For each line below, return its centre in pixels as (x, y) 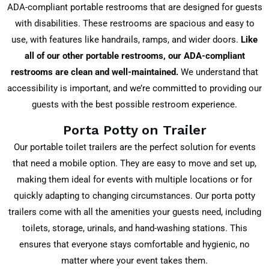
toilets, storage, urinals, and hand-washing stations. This (134, 228)
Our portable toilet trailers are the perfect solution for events (134, 147)
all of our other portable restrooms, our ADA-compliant (134, 56)
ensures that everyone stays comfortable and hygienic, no (134, 245)
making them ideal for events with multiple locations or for (134, 180)
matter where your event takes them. (134, 261)
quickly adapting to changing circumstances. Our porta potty (134, 196)
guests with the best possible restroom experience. (134, 104)
